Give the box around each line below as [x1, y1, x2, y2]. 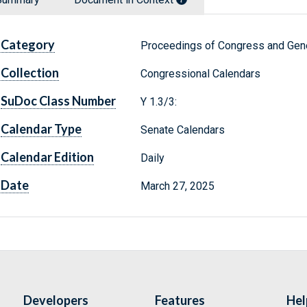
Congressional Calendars [140, 67, 260, 81]
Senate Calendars [140, 123, 225, 137]
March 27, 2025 [140, 180, 214, 193]
